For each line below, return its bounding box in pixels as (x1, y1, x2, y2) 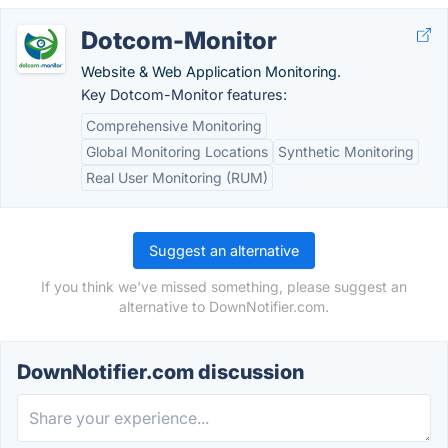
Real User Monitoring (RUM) (86, 169, 268, 186)
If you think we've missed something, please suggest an (41, 278, 407, 295)
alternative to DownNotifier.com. (119, 298, 329, 315)
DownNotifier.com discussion (17, 360, 304, 384)
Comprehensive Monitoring (86, 117, 262, 134)
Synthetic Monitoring (278, 143, 414, 160)
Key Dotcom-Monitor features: (81, 86, 287, 103)
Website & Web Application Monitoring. (81, 63, 341, 80)
